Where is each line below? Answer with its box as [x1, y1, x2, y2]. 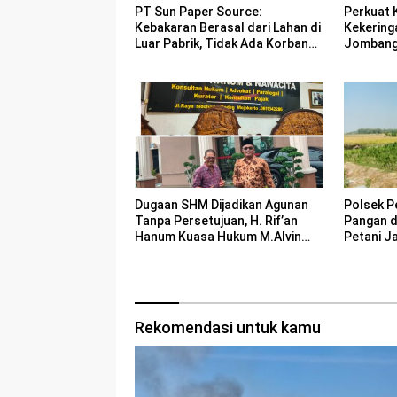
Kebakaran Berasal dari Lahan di [135, 20, 321, 35]
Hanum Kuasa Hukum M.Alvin [135, 230, 301, 245]
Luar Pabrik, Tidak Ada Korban [135, 36, 308, 51]
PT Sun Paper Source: [135, 4, 262, 19]
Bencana [343, 52, 394, 67]
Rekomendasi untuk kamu [135, 318, 321, 338]
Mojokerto [135, 261, 196, 276]
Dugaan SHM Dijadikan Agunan [135, 198, 308, 213]
